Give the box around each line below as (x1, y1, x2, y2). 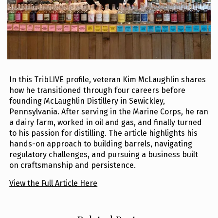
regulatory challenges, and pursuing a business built (9, 150, 199, 160)
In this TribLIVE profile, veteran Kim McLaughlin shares (9, 75, 206, 85)
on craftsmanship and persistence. (9, 161, 136, 170)
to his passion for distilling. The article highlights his (9, 128, 198, 138)
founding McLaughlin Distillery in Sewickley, (9, 96, 165, 106)
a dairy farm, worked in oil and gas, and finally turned (9, 118, 202, 127)
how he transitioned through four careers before (9, 86, 186, 95)
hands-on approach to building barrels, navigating (9, 139, 193, 149)
